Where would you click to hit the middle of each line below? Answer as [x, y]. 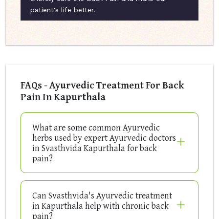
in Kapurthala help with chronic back [100, 206]
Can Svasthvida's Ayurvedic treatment [102, 196]
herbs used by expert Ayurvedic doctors [104, 138]
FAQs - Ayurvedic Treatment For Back [102, 85]
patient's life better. [63, 10]
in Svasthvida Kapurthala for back [95, 148]
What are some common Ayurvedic [96, 128]
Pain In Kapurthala [63, 97]
